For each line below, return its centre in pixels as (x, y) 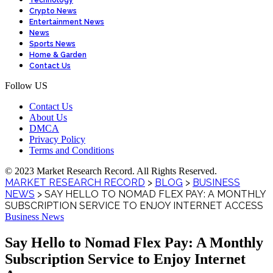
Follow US (26, 86)
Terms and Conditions (72, 150)
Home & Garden (58, 55)
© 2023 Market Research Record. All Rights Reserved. (111, 171)
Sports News (52, 44)
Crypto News (53, 11)
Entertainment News (67, 22)
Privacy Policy (57, 139)
